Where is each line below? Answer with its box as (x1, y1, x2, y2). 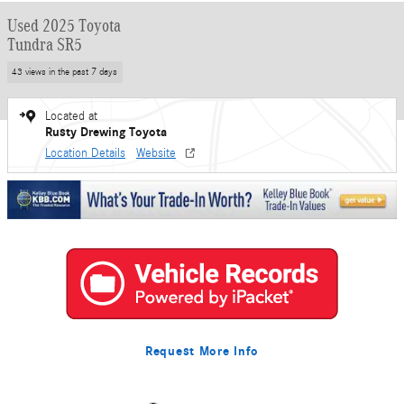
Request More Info (145, 343, 259, 359)
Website (136, 145, 176, 161)
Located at (45, 108, 97, 124)
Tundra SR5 (7, 34, 82, 54)
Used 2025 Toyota (7, 15, 121, 35)
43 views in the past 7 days (12, 66, 118, 78)
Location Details (45, 145, 125, 161)
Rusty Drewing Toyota (45, 124, 167, 140)
